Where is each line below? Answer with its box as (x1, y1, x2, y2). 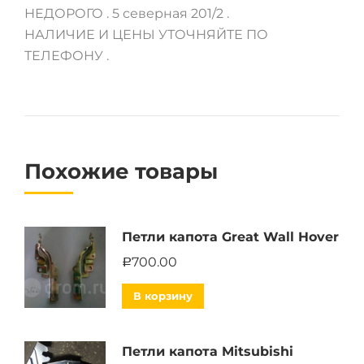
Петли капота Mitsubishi (122, 344, 293, 359)
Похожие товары (24, 158, 218, 184)
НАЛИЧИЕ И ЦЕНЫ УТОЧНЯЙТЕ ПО (24, 27, 268, 42)
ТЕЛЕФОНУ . (24, 48, 109, 63)
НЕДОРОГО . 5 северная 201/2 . (24, 6, 229, 21)
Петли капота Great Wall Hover (122, 229, 339, 245)
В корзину (133, 289, 193, 302)
